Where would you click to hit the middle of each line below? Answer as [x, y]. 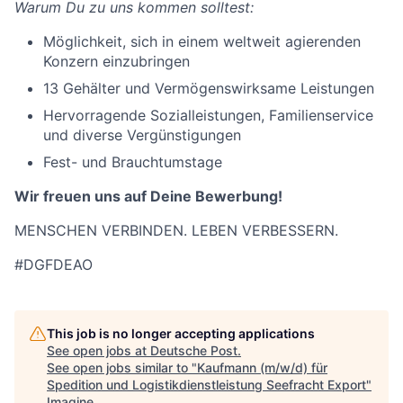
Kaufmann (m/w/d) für [262, 367]
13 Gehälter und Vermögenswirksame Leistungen [209, 88]
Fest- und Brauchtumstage [133, 162]
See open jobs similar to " [122, 367]
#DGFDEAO [54, 264]
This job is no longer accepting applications [181, 333]
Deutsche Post [194, 350]
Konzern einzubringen [116, 61]
